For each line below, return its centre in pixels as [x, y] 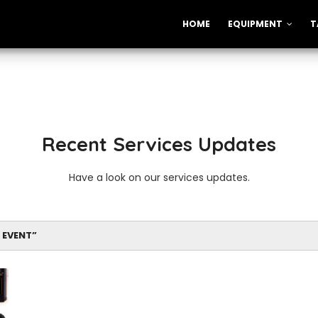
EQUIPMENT [255, 24]
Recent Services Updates [159, 144]
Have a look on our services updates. [159, 177]
